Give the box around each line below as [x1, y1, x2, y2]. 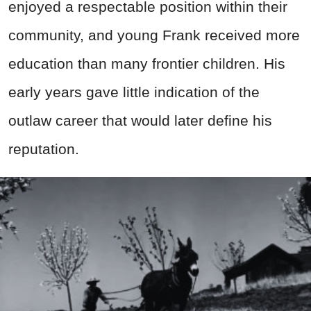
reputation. [8, 141, 79, 158]
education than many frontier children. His [8, 56, 285, 72]
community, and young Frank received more [8, 27, 300, 44]
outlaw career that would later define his [8, 112, 272, 129]
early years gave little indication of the [8, 84, 260, 101]
